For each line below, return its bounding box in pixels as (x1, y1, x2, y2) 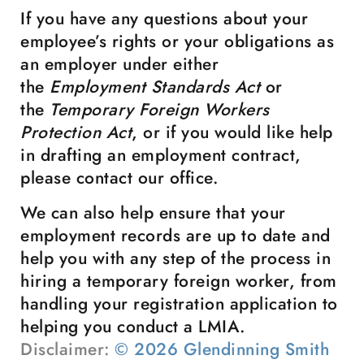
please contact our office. (20, 166, 218, 190)
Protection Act (20, 120, 132, 145)
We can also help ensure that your (20, 201, 286, 225)
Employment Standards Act (50, 75, 260, 99)
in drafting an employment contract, (20, 143, 301, 167)
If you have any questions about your (20, 6, 308, 31)
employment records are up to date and (20, 223, 331, 248)
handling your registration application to (20, 292, 338, 316)
